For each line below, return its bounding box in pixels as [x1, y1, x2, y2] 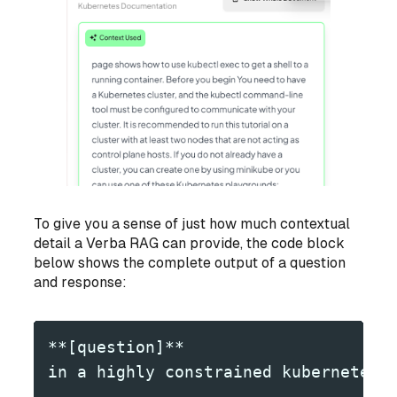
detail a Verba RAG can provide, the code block [34, 234, 346, 252]
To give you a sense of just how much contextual [34, 214, 351, 232]
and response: [34, 273, 128, 291]
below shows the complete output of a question [34, 253, 346, 271]
